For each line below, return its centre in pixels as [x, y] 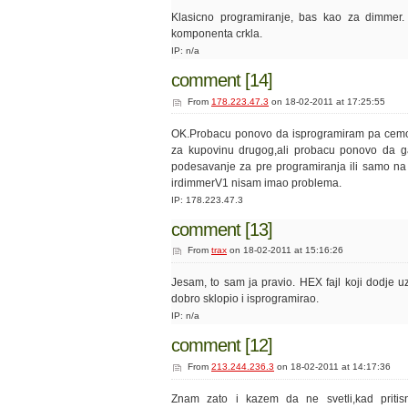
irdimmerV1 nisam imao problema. [256, 183]
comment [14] [222, 80]
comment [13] [222, 229]
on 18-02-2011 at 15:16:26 [285, 250]
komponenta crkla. [217, 33]
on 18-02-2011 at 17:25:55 [327, 101]
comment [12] [222, 346]
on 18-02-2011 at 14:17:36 [332, 367]
